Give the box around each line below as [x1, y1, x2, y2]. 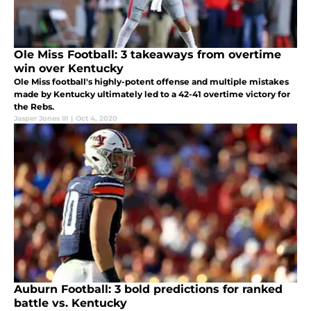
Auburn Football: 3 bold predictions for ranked [14, 282, 283, 296]
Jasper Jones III [14, 113, 68, 123]
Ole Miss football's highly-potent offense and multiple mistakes [14, 76, 289, 87]
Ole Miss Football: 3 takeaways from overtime [14, 47, 281, 61]
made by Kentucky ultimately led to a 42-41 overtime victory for [14, 88, 290, 99]
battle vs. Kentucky [14, 296, 127, 310]
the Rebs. [14, 101, 54, 112]
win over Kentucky [14, 61, 124, 75]
